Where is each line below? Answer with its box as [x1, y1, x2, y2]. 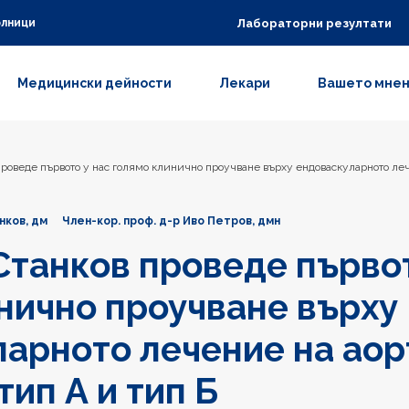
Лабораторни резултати [236, 16, 392, 30]
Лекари [219, 76, 270, 90]
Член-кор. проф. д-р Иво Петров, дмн [62, 215, 280, 227]
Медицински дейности [17, 76, 172, 90]
